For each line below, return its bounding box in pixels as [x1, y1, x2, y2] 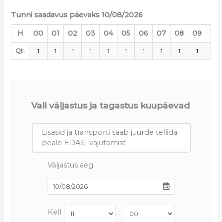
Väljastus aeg [47, 161, 93, 170]
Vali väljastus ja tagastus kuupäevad [31, 100, 190, 111]
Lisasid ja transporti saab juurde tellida [41, 128, 177, 137]
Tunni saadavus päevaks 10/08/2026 [11, 10, 143, 20]
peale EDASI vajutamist [41, 138, 126, 148]
